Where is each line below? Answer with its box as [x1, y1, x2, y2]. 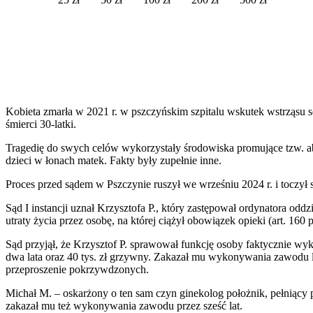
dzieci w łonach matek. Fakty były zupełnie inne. [6, 154, 221, 166]
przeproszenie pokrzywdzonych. [6, 263, 149, 275]
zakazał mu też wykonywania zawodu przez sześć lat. [6, 299, 242, 312]
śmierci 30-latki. [6, 117, 76, 130]
